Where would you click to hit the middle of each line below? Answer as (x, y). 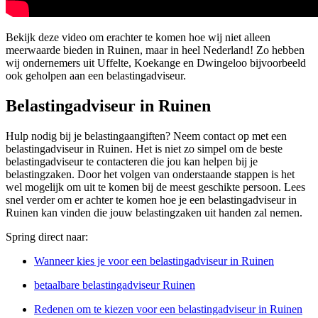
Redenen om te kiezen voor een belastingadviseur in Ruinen (168, 309)
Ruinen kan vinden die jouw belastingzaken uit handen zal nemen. (154, 213)
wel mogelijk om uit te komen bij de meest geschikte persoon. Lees (155, 187)
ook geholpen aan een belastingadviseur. (96, 76)
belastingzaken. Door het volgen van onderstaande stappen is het (150, 175)
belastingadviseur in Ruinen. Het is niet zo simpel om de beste (144, 149)
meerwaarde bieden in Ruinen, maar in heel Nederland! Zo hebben (155, 50)
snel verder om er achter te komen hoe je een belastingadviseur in (151, 200)
